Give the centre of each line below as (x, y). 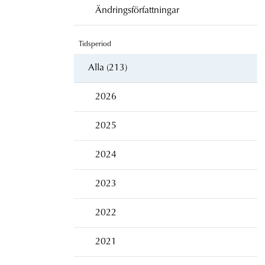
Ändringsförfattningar (137, 10)
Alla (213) (107, 68)
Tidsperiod (95, 44)
